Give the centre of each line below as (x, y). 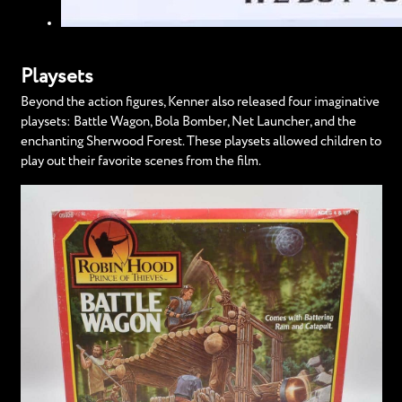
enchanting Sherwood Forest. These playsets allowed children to (201, 142)
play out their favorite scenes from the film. (140, 162)
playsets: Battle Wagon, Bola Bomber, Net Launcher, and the (188, 122)
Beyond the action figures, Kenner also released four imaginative (200, 102)
